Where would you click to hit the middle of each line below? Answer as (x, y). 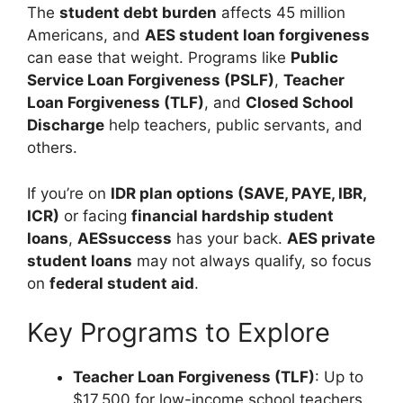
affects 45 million (281, 13)
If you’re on (69, 193)
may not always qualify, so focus (252, 260)
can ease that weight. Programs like (159, 58)
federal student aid (122, 283)
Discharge (66, 125)
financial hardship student (233, 215)
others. (52, 148)
